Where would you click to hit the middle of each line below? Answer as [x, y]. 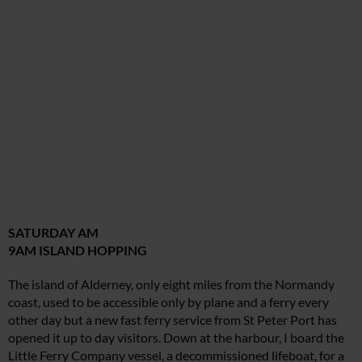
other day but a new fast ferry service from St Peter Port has [173, 320]
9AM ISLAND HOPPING [78, 250]
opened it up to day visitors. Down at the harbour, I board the [176, 338]
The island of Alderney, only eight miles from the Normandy [171, 284]
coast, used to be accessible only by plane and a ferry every [168, 302]
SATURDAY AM [53, 233]
